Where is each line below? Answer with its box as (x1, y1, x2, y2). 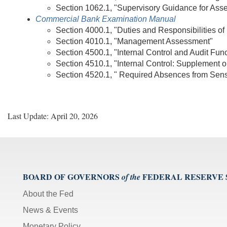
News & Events (23, 205, 78, 214)
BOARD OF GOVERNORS (23, 170, 120, 182)
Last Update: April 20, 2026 (8, 110, 98, 121)
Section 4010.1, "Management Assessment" (56, 36, 213, 46)
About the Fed (23, 189, 73, 198)
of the (122, 171, 140, 182)
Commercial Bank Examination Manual (35, 14, 176, 23)
